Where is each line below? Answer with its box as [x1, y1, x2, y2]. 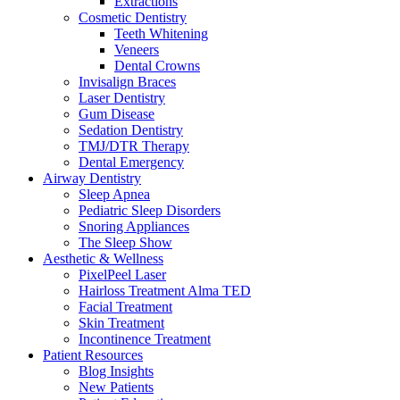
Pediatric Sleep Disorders [79, 202, 221, 218]
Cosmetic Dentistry [79, 9, 187, 25]
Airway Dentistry [43, 170, 141, 186]
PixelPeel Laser [79, 266, 166, 282]
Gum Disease [79, 105, 154, 121]
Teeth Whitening [114, 25, 208, 41]
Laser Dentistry [79, 89, 165, 105]
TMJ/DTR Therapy [79, 137, 189, 154]
